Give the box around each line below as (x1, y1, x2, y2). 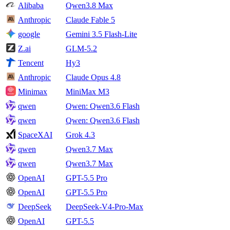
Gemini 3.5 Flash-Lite (66, 30, 137, 39)
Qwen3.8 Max (66, 1, 113, 10)
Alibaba (18, 1, 44, 10)
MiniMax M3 (66, 87, 109, 97)
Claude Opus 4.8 (66, 73, 121, 82)
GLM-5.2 (66, 44, 97, 53)
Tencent (18, 59, 44, 68)
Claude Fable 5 (66, 15, 115, 25)
